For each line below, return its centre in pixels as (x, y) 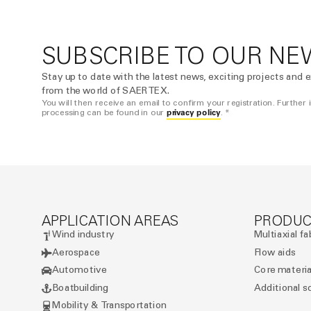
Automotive (79, 270)
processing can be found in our (104, 113)
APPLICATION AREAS (110, 220)
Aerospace (76, 252)
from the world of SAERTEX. (106, 91)
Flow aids (275, 252)
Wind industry (83, 235)
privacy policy (194, 113)
